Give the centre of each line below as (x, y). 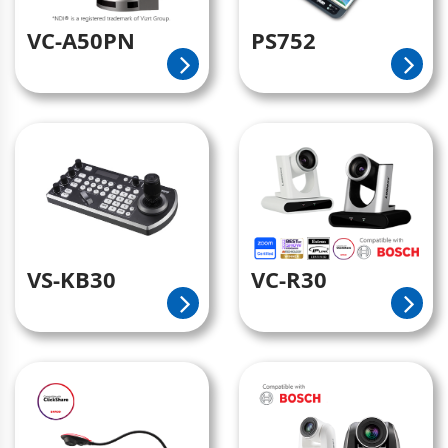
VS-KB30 (71, 278)
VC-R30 (289, 278)
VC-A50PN (81, 40)
